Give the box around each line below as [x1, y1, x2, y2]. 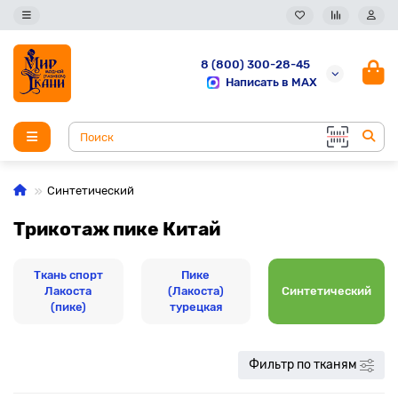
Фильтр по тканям [249, 357, 357, 372]
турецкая [169, 300, 222, 314]
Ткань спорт [33, 268, 103, 282]
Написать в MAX [226, 75, 317, 89]
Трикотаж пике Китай [13, 218, 220, 240]
